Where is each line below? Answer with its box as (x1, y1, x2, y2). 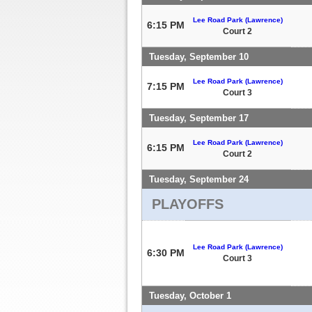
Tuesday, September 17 (149, 112, 249, 123)
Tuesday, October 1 (149, 290, 231, 301)
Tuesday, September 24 (149, 173, 249, 185)
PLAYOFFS (152, 196, 224, 212)
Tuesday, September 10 (149, 51, 249, 62)
